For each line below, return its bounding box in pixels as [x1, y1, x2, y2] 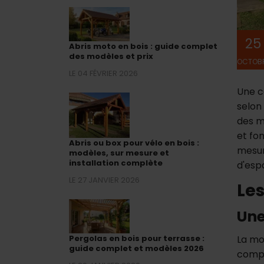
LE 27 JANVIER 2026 [69, 174, 140, 186]
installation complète [69, 157, 163, 169]
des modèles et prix [69, 51, 153, 62]
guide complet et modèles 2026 [69, 243, 204, 254]
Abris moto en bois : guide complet [69, 41, 217, 52]
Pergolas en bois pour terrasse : [69, 233, 204, 244]
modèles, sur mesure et [69, 147, 169, 159]
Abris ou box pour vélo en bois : [69, 137, 199, 148]
